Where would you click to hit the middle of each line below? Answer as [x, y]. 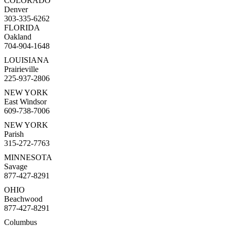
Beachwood [23, 199]
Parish [14, 134]
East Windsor [25, 102]
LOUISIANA [27, 60]
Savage [16, 167]
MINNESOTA [28, 158]
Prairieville [21, 69]
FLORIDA [22, 28]
